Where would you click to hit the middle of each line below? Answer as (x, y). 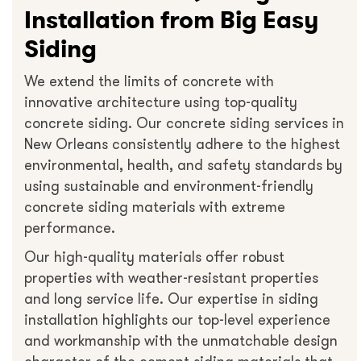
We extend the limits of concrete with (149, 82)
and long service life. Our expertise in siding (171, 299)
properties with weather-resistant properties (171, 278)
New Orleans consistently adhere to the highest (182, 145)
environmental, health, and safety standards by (183, 166)
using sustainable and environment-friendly (169, 187)
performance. (70, 228)
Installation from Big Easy (171, 20)
